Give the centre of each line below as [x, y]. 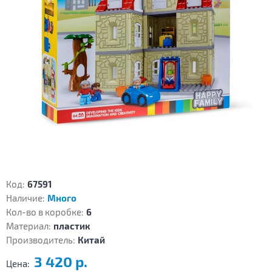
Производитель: [41, 240]
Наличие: [25, 198]
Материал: [29, 226]
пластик [72, 226]
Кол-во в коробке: [45, 212]
